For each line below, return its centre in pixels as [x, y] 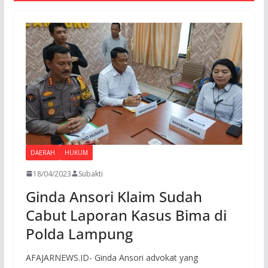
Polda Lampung [79, 233]
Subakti [90, 173]
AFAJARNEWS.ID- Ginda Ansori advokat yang [112, 257]
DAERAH [42, 152]
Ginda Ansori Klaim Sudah [114, 196]
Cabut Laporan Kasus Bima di [126, 215]
